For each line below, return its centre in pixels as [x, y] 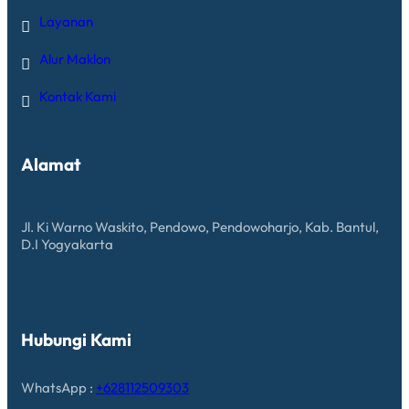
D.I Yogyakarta [67, 244]
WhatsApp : [58, 388]
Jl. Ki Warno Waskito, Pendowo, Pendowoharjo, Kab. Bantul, [200, 226]
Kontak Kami [78, 96]
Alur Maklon [75, 58]
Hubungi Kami [76, 339]
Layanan [66, 21]
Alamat [51, 165]
